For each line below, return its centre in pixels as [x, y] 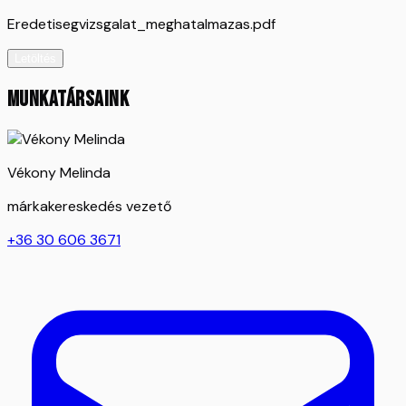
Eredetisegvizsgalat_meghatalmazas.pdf [141, 24]
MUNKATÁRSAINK [68, 99]
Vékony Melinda [59, 173]
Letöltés [35, 58]
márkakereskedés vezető [89, 207]
